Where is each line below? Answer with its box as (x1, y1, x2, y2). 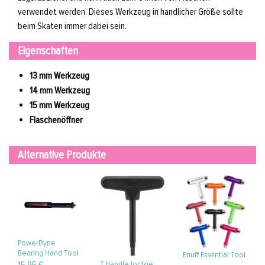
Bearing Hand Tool (18, 247, 79, 258)
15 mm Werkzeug (30, 99, 89, 112)
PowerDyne (18, 237, 56, 248)
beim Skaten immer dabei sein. (18, 20, 127, 33)
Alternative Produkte (18, 148, 106, 163)
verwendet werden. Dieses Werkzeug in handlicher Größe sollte (18, 6, 243, 18)
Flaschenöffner (30, 114, 82, 127)
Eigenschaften (18, 44, 78, 59)
